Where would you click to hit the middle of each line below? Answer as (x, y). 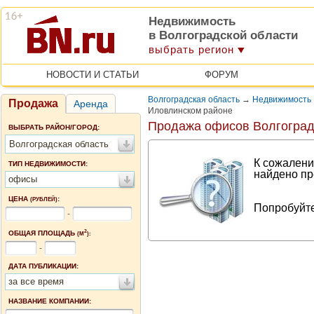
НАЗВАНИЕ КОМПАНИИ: (50, 301)
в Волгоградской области (223, 35)
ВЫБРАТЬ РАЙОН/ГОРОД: (54, 127)
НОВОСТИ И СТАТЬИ (92, 75)
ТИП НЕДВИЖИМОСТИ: (48, 164)
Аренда (91, 104)
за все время (36, 281)
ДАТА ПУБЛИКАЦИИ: (43, 266)
